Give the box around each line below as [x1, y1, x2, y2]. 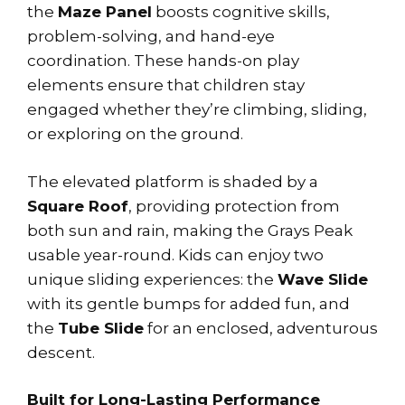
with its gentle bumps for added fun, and [27, 294, 350, 313]
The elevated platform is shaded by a [27, 172, 318, 191]
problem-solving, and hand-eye [27, 27, 275, 46]
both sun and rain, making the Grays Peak [27, 221, 353, 240]
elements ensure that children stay [27, 76, 305, 95]
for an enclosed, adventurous [144, 318, 378, 337]
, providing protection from [128, 196, 340, 215]
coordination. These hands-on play [27, 52, 299, 71]
